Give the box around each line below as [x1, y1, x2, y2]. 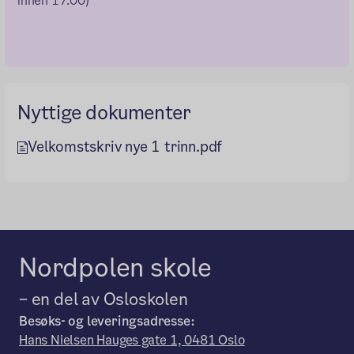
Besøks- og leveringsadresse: [19, 312, 195, 330]
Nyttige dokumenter [17, 99, 191, 126]
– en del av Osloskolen [19, 288, 188, 311]
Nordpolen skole [19, 250, 212, 285]
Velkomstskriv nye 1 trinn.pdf [28, 136, 223, 156]
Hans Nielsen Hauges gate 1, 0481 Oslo [19, 331, 245, 349]
